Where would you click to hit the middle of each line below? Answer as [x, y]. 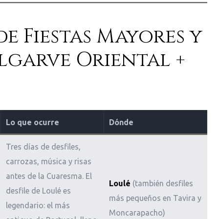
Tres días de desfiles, [43, 147]
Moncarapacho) [137, 213]
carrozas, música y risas [48, 162]
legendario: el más [38, 206]
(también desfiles [162, 184]
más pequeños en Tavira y [155, 198]
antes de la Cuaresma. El [49, 176]
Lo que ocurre [32, 122]
